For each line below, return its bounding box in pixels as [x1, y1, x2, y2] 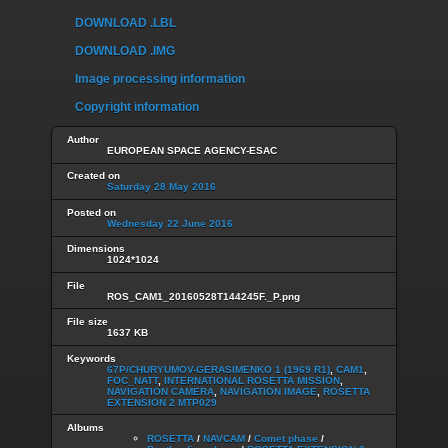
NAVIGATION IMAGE [220, 385, 317, 397]
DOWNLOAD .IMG [75, 44, 175, 59]
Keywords [67, 352, 116, 364]
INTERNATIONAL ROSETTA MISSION [164, 374, 340, 386]
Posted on [67, 206, 116, 218]
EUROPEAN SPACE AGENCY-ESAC [107, 144, 277, 156]
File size [67, 316, 108, 328]
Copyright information [75, 100, 199, 115]
